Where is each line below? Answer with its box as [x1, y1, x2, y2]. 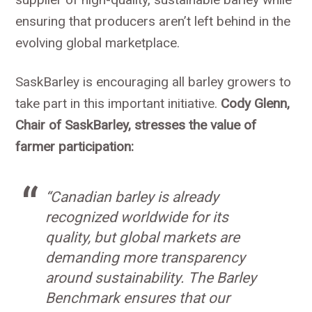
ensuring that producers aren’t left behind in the [15, 13, 291, 30]
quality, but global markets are [45, 228, 240, 246]
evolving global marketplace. [15, 35, 180, 52]
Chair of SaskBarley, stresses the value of [15, 117, 257, 134]
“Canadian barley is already [45, 187, 219, 205]
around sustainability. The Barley [45, 268, 256, 286]
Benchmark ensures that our [45, 288, 230, 306]
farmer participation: [15, 139, 134, 155]
